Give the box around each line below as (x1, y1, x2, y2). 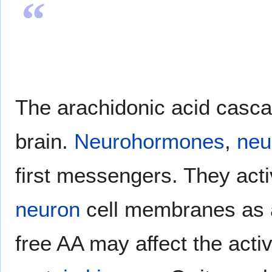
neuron (15, 197, 80, 221)
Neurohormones (74, 129, 225, 153)
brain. (15, 129, 74, 153)
